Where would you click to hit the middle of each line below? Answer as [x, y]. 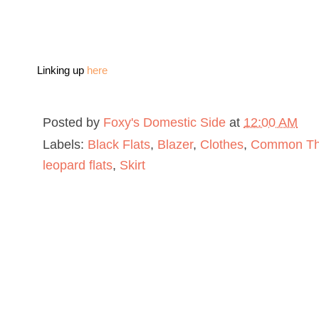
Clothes [222, 145]
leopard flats [78, 165]
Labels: [65, 145]
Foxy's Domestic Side [164, 122]
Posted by [73, 122]
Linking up [62, 70]
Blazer [175, 145]
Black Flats [119, 145]
